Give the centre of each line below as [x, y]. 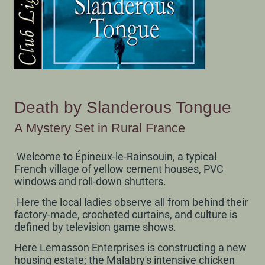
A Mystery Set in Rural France [100, 128]
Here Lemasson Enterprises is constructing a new [130, 247]
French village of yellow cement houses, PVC [119, 169]
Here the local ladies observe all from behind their [131, 202]
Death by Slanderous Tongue [123, 107]
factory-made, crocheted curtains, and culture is [126, 214]
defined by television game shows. [96, 227]
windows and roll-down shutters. [90, 181]
